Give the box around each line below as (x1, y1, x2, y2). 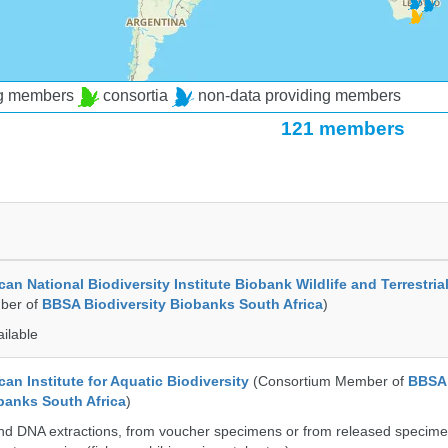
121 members (280, 118, 405, 139)
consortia (99, 87, 173, 105)
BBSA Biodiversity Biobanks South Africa (42, 296, 323, 312)
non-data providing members (193, 87, 401, 105)
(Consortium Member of (249, 373, 408, 389)
